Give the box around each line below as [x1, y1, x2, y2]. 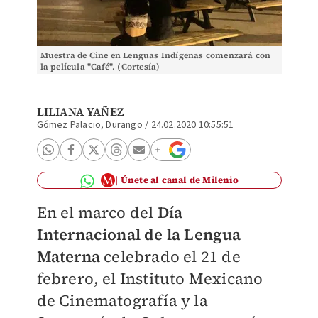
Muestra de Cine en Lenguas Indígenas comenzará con [40, 50, 271, 61]
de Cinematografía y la [36, 290, 208, 311]
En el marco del [36, 202, 158, 223]
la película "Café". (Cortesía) [40, 61, 160, 72]
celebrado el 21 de [99, 246, 241, 267]
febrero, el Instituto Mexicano [36, 268, 263, 289]
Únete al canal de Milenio [120, 174, 238, 186]
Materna [36, 246, 100, 267]
